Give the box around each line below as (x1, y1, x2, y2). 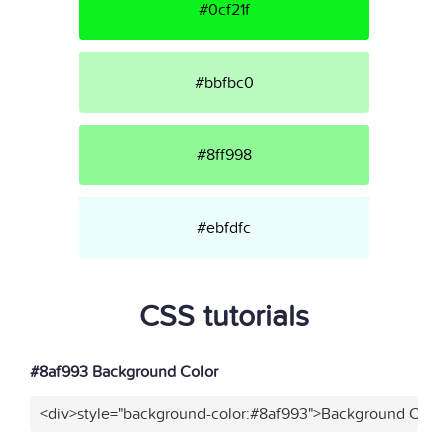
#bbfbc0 (194, 72, 254, 93)
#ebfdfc (197, 217, 251, 238)
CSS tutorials (139, 298, 309, 335)
